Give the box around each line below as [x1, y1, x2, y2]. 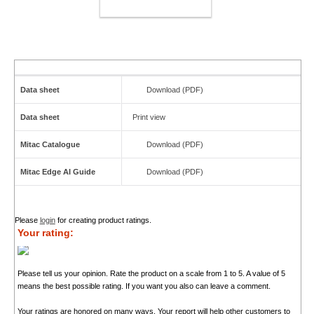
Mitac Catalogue [20, 140, 80, 149]
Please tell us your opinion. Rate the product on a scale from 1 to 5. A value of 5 [17, 269, 285, 278]
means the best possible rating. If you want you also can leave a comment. [17, 282, 271, 291]
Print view [132, 113, 165, 122]
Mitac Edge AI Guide [20, 168, 95, 177]
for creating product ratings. [55, 216, 151, 225]
